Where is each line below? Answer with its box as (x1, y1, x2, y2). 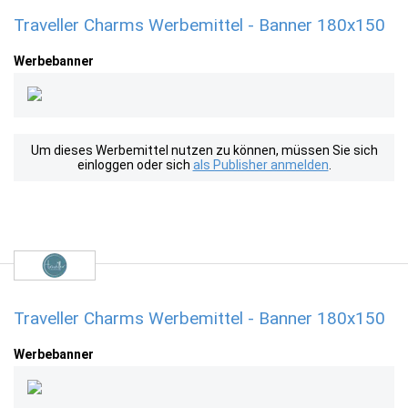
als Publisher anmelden (192, 158, 329, 172)
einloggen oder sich (76, 158, 193, 172)
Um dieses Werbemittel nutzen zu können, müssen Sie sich (30, 143, 378, 158)
